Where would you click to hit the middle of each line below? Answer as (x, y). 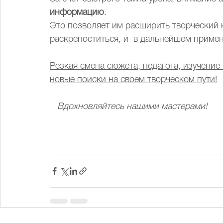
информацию (77, 12)
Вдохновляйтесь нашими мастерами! (133, 107)
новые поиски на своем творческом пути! (133, 80)
